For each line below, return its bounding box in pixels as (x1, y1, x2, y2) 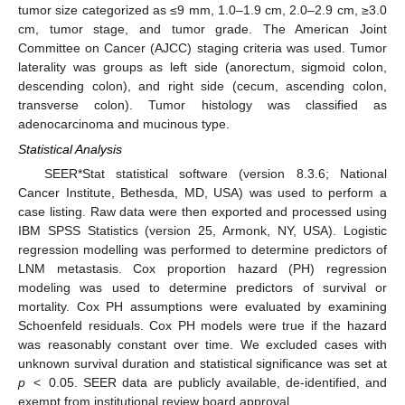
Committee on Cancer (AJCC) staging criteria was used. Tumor (18, 40, 387, 55)
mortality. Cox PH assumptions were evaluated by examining (18, 299, 387, 315)
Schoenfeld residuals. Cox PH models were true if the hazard (18, 318, 387, 334)
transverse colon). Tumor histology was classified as (18, 97, 387, 112)
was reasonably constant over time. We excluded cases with (18, 337, 387, 353)
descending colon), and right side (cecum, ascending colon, (18, 78, 387, 93)
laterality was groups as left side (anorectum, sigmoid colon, (18, 59, 387, 74)
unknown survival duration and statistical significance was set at (18, 356, 387, 372)
